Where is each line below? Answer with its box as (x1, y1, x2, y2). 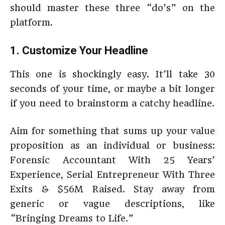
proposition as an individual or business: (10, 140, 215, 151)
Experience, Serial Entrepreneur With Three (10, 169, 215, 180)
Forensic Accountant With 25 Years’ (10, 155, 215, 165)
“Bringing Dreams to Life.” (10, 213, 134, 223)
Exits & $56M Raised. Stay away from (10, 184, 215, 194)
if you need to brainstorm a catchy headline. (10, 98, 214, 108)
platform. (10, 17, 53, 28)
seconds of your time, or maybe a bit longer (10, 83, 215, 94)
